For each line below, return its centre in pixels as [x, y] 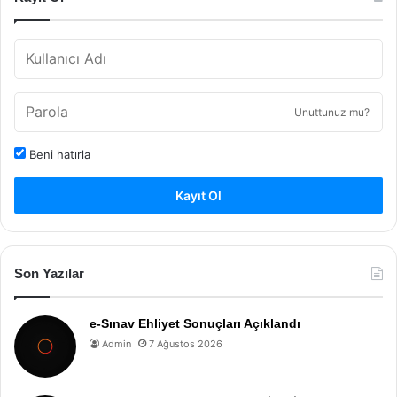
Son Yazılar [49, 273]
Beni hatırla [58, 154]
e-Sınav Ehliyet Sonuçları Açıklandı [195, 323]
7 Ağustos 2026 [186, 343]
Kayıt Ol [198, 195]
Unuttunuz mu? [332, 112]
